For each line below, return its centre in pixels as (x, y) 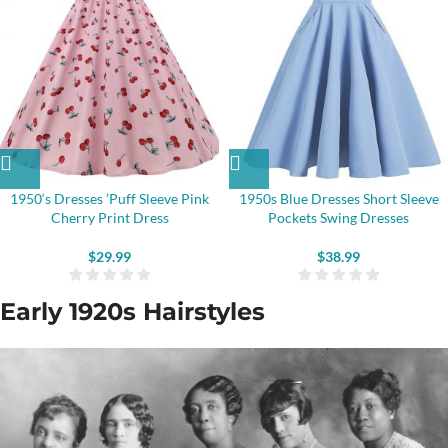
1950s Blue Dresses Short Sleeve (338, 198)
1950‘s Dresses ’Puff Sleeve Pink (109, 198)
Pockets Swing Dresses (338, 217)
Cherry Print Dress (109, 217)
